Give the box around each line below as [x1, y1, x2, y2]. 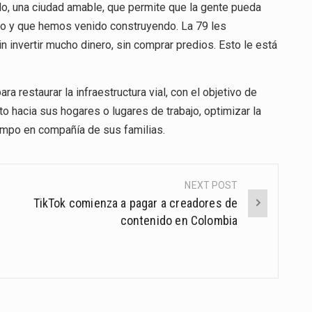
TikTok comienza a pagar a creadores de [33, 195, 238, 210]
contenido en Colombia [120, 212, 238, 228]
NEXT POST [185, 179, 238, 191]
